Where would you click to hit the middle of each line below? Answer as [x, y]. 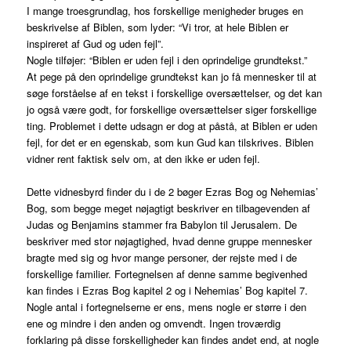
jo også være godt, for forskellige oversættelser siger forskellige [172, 110]
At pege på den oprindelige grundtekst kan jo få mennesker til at [172, 77]
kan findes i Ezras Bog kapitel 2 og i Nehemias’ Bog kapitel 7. [168, 291]
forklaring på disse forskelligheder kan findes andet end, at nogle [173, 340]
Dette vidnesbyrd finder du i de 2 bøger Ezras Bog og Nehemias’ [173, 192]
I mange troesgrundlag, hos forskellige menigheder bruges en [165, 11]
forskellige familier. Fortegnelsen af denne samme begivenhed [167, 274]
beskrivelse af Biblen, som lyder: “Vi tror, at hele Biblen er [158, 27]
